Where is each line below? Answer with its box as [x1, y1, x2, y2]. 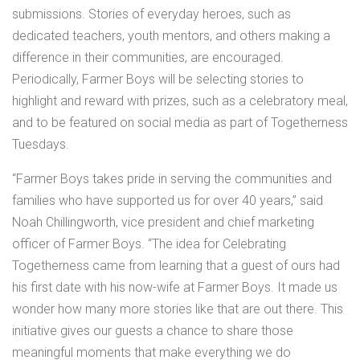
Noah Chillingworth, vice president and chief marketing [12, 214, 314, 230]
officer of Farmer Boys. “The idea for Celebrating [12, 235, 286, 252]
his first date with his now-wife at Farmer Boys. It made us [12, 279, 337, 295]
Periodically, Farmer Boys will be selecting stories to [12, 71, 304, 87]
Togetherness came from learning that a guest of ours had [12, 257, 340, 273]
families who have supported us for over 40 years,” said [12, 192, 323, 208]
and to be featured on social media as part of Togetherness [12, 114, 348, 130]
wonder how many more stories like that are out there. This [12, 301, 343, 317]
